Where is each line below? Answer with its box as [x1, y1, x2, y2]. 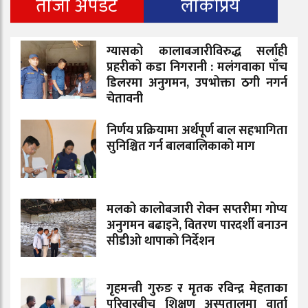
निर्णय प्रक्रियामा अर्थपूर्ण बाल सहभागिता [107, 120, 287, 141]
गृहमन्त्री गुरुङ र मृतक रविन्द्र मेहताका [107, 278, 287, 299]
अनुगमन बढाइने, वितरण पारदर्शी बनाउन [107, 214, 287, 236]
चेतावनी [107, 88, 143, 109]
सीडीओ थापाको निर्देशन [107, 230, 214, 252]
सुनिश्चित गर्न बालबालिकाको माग [107, 135, 255, 157]
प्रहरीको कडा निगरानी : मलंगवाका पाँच [107, 56, 287, 78]
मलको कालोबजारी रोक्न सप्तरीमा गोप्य [107, 199, 287, 220]
